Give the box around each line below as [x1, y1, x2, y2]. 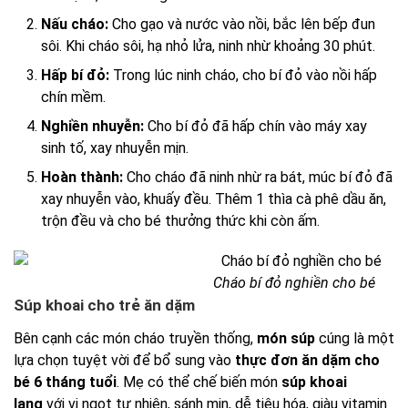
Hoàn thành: [41, 168, 123, 187]
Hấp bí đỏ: [41, 66, 109, 85]
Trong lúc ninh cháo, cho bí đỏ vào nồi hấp [109, 66, 377, 85]
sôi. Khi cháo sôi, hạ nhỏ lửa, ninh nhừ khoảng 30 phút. [41, 37, 375, 56]
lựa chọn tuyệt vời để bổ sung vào [14, 352, 235, 370]
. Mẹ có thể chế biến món [117, 373, 281, 392]
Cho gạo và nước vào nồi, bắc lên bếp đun [108, 15, 375, 34]
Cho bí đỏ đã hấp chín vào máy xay [144, 117, 367, 136]
